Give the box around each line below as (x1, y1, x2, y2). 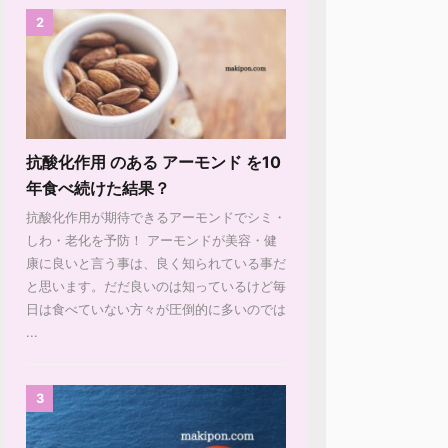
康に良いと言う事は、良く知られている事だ (26, 254, 286, 271)
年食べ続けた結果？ (26, 177, 170, 198)
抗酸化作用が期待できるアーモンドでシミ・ (26, 208, 286, 225)
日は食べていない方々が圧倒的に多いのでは (26, 300, 286, 317)
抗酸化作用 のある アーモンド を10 (26, 151, 281, 172)
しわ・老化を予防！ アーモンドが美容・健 (26, 231, 277, 248)
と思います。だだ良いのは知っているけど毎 (26, 277, 286, 294)
